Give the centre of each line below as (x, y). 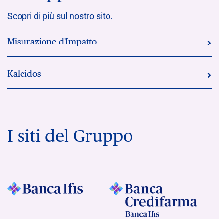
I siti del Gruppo (70, 136)
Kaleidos (24, 74)
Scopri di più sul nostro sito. (60, 16)
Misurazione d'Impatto (52, 42)
